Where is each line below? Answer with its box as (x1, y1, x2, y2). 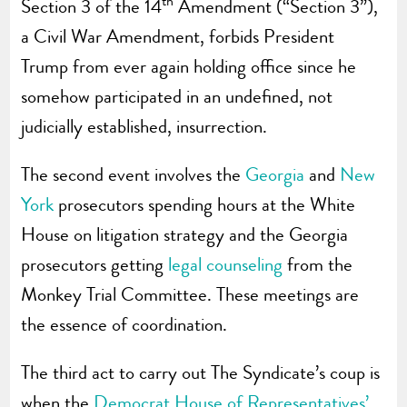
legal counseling (168, 250, 283, 278)
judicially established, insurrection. (21, 112, 268, 140)
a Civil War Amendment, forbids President (21, 22, 335, 50)
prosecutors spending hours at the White (54, 190, 356, 218)
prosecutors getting (21, 250, 169, 278)
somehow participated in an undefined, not (21, 82, 333, 110)
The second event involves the (21, 160, 246, 188)
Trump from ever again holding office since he (21, 52, 357, 80)
